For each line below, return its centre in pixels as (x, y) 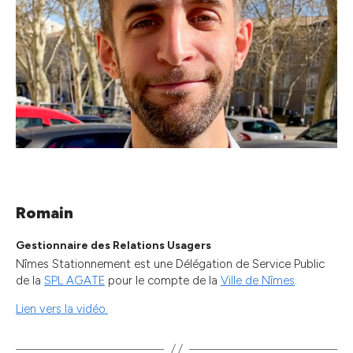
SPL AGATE (74, 281)
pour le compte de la (163, 281)
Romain (45, 213)
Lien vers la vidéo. (62, 309)
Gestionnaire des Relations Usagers (113, 246)
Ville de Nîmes (258, 281)
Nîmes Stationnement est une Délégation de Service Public (170, 264)
